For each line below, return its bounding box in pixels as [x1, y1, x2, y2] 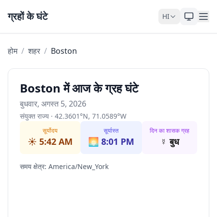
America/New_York [48, 162, 108, 171]
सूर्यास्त [104, 126, 119, 135]
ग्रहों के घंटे [8, 10, 47, 23]
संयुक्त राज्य [20, 111, 49, 121]
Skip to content [7, 4, 63, 15]
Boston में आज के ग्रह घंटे [20, 80, 139, 96]
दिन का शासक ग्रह [150, 126, 189, 135]
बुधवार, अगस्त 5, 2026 [20, 98, 86, 109]
